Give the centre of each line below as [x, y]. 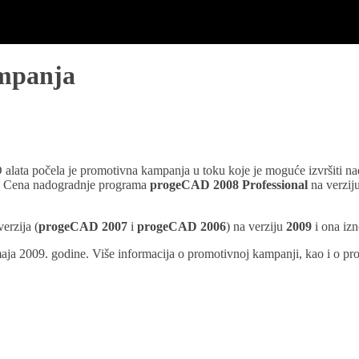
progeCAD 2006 [182, 227]
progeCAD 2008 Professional [229, 185]
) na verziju [256, 227]
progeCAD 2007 [83, 227]
